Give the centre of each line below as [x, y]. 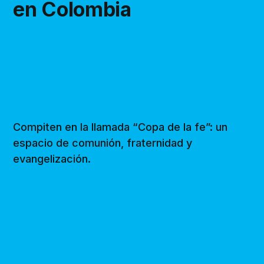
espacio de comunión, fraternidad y [103, 143]
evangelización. [52, 159]
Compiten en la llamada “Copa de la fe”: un [121, 127]
